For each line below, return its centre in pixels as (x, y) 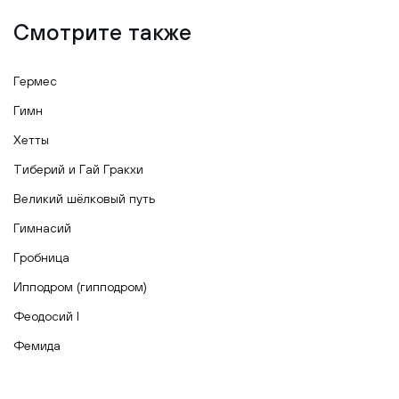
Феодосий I (46, 317)
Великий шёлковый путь (84, 199)
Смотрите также (102, 32)
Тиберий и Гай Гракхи (78, 170)
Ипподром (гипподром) (80, 287)
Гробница (41, 258)
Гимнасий (42, 228)
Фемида (37, 346)
